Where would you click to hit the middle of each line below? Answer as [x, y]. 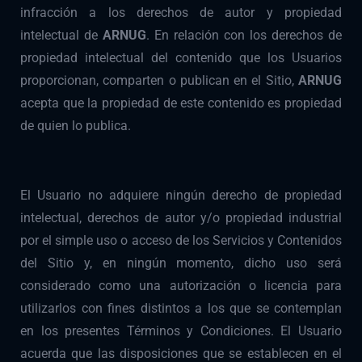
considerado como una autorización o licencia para [181, 286]
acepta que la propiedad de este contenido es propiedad [181, 103]
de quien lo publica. [76, 126]
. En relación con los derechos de [244, 36]
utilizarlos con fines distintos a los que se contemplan [181, 309]
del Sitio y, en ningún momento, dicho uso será [181, 263]
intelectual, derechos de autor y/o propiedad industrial [181, 218]
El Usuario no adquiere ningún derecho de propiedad [181, 196]
